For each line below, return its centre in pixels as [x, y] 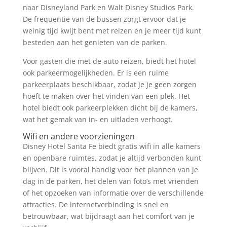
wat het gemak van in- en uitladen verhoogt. [98, 119]
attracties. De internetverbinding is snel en [96, 204]
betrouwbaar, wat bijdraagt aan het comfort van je [108, 216]
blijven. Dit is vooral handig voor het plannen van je [110, 169]
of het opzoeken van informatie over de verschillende [113, 193]
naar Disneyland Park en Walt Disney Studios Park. [108, 7]
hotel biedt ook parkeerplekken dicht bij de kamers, [110, 107]
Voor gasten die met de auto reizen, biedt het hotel [109, 61]
